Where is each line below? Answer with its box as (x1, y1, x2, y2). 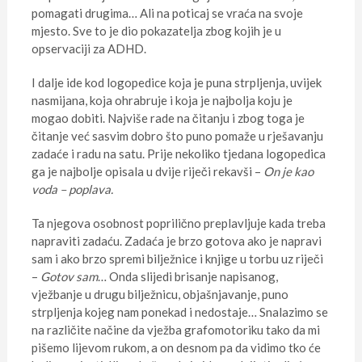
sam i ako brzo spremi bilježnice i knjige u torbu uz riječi (31, 251, 323, 267)
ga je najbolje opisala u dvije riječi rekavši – (31, 164, 263, 179)
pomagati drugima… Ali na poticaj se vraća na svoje (31, 6, 303, 21)
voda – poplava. (31, 182, 113, 197)
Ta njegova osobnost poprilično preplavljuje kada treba (31, 216, 326, 231)
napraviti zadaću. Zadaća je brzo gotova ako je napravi (31, 234, 322, 249)
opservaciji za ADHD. (31, 41, 146, 57)
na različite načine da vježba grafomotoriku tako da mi (31, 322, 320, 338)
